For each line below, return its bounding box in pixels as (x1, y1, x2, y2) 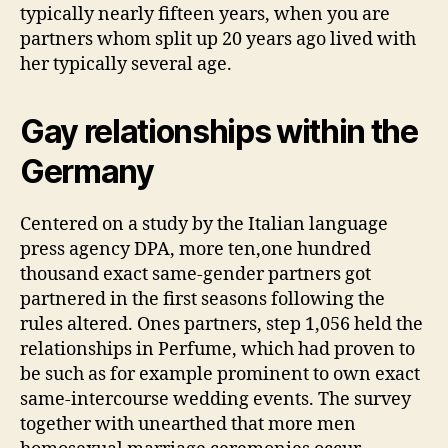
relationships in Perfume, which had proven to (20, 337, 415, 361)
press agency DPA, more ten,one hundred (20, 237, 371, 261)
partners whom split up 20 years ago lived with (20, 27, 416, 51)
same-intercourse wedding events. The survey (20, 387, 411, 411)
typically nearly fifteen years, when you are (20, 2, 390, 26)
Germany (20, 151, 154, 191)
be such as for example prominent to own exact (20, 362, 420, 386)
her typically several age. (20, 52, 232, 76)
